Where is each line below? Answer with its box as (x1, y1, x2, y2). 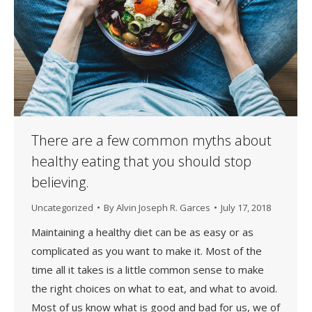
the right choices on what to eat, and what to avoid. (31, 281, 277, 295)
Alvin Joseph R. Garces (116, 201, 210, 214)
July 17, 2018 (221, 201, 271, 214)
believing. (31, 172, 89, 192)
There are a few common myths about (31, 130, 272, 150)
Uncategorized (31, 201, 93, 214)
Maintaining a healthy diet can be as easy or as (31, 224, 253, 239)
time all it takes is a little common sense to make (31, 262, 264, 276)
